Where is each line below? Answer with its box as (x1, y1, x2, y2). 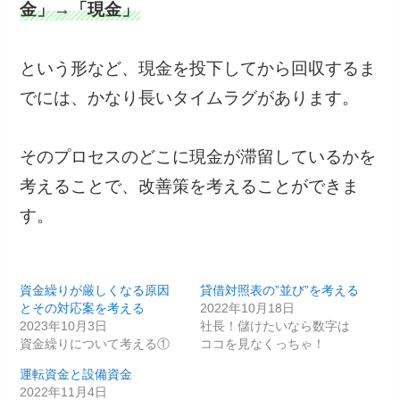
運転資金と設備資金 (20, 366, 133, 381)
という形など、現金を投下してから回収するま (20, 59, 377, 79)
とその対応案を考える (20, 300, 146, 315)
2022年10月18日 (200, 300, 295, 315)
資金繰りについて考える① (20, 336, 171, 351)
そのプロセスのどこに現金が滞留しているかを (20, 147, 377, 167)
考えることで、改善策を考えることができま (20, 177, 360, 196)
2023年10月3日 (20, 318, 108, 333)
